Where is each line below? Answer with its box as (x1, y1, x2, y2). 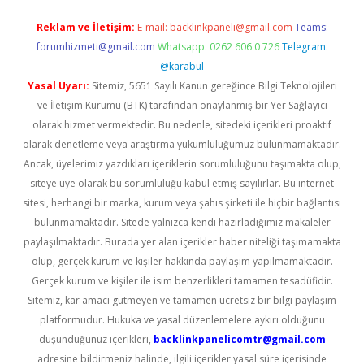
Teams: (294, 20, 328, 34)
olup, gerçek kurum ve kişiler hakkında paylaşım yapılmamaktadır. (31, 254, 333, 268)
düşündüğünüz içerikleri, (38, 332, 154, 346)
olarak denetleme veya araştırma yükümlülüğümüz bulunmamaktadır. (23, 137, 341, 151)
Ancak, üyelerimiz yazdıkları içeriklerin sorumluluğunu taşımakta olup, (23, 157, 341, 171)
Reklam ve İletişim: (36, 20, 135, 34)
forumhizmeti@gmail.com (36, 40, 155, 54)
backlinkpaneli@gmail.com (169, 20, 292, 34)
